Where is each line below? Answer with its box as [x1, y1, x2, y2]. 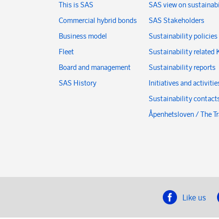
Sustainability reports [149, 62, 216, 72]
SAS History [59, 78, 96, 88]
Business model [59, 31, 107, 41]
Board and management [59, 62, 131, 72]
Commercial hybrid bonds [59, 15, 137, 25]
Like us [182, 192, 206, 202]
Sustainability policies [149, 31, 218, 41]
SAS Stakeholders [149, 15, 204, 25]
